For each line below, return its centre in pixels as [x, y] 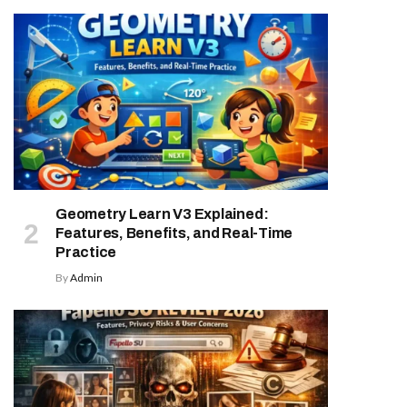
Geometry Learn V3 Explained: [162, 214]
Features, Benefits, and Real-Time [174, 233]
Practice [86, 253]
